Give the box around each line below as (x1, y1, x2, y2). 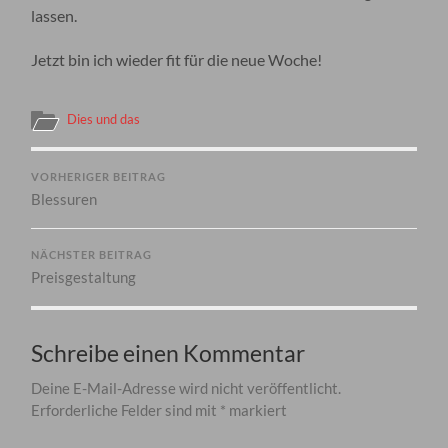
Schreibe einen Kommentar (31, 339, 306, 367)
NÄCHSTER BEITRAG (31, 248, 153, 261)
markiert (226, 400, 288, 419)
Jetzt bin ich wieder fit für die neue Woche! (31, 49, 323, 69)
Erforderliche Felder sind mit (31, 400, 221, 419)
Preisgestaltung (31, 267, 137, 286)
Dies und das (67, 110, 141, 127)
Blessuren (31, 189, 98, 208)
